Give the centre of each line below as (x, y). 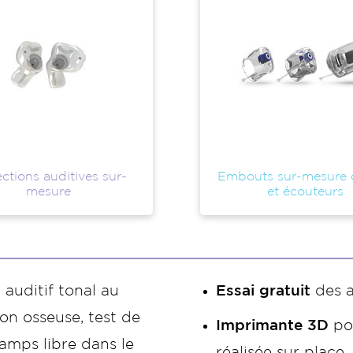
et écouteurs (305, 191)
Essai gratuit (263, 291)
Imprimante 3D (275, 325)
